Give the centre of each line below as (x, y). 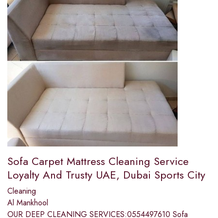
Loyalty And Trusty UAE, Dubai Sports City (106, 175)
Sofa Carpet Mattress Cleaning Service (98, 161)
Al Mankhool (28, 203)
